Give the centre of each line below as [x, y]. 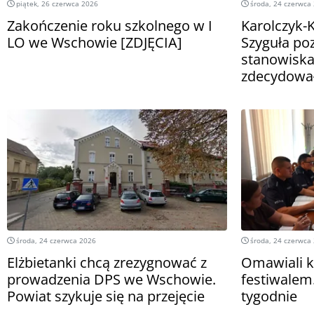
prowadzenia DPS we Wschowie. [111, 280]
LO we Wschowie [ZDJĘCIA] [95, 42]
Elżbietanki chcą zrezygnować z [107, 263]
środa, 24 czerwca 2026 [55, 241]
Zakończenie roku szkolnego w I [110, 25]
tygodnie [269, 296]
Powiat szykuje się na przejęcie [106, 296]
